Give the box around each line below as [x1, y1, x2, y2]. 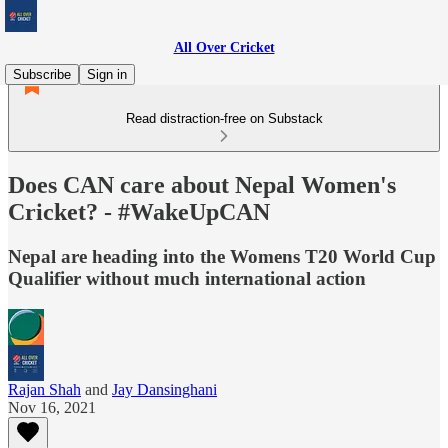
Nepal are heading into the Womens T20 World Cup [8, 245, 436, 267]
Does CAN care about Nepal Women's [8, 171, 396, 198]
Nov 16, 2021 [8, 398, 96, 416]
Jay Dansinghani [112, 380, 217, 398]
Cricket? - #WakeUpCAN [8, 198, 270, 225]
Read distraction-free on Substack [125, 111, 323, 126]
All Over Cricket [173, 40, 275, 55]
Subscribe [13, 67, 71, 82]
